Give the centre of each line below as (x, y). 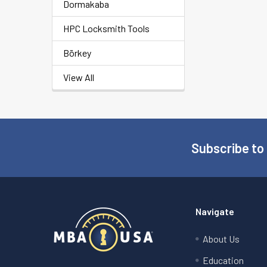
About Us (221, 239)
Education (223, 260)
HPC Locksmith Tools (106, 28)
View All (79, 77)
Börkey (77, 53)
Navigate (215, 211)
